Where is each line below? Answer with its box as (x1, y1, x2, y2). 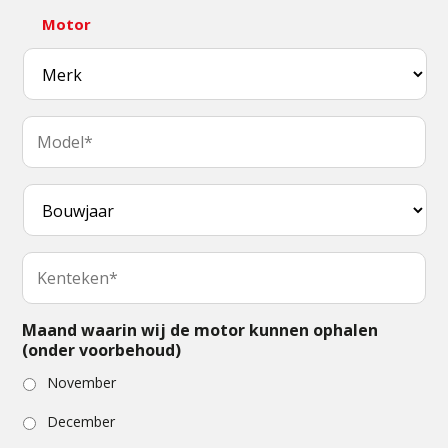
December (47, 412, 116, 431)
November (47, 373, 117, 392)
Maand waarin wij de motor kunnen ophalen (22, 319, 379, 341)
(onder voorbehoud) (22, 339, 182, 361)
